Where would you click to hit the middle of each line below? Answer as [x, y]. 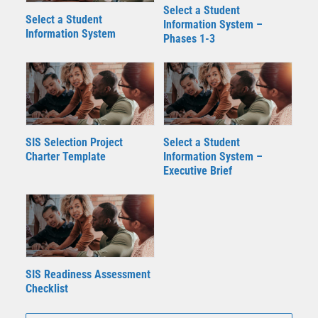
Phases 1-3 [189, 38]
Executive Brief [198, 170]
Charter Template [66, 156]
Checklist [47, 288]
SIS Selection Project [74, 142]
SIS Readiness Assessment [88, 274]
